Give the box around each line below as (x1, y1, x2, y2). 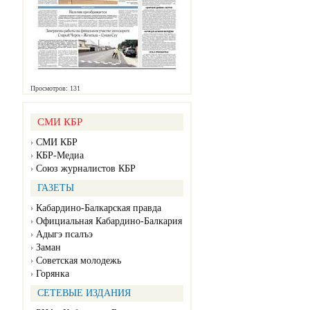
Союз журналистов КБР (36, 163, 136, 174)
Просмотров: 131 (30, 84, 80, 93)
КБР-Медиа (36, 150, 84, 161)
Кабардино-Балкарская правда (36, 203, 161, 214)
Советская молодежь (36, 255, 121, 266)
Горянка (36, 268, 69, 280)
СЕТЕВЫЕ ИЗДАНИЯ (37, 288, 131, 299)
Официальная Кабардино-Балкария (36, 216, 182, 227)
